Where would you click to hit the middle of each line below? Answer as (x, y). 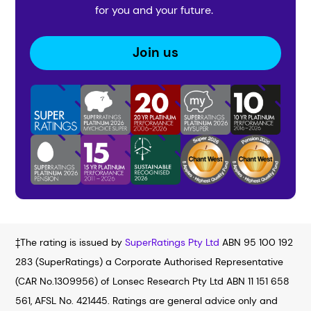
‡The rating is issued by (70, 242)
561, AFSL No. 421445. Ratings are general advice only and (147, 301)
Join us (155, 53)
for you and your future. (155, 10)
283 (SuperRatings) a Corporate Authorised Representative (150, 262)
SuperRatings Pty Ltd (173, 242)
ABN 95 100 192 (257, 242)
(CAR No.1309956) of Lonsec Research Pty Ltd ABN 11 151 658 (153, 281)
